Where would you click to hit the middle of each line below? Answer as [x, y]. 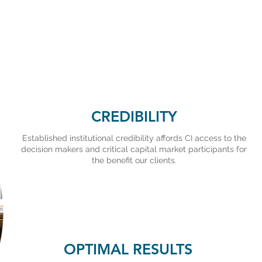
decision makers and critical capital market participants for [134, 149]
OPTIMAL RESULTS [128, 249]
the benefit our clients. [134, 160]
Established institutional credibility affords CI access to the [134, 138]
